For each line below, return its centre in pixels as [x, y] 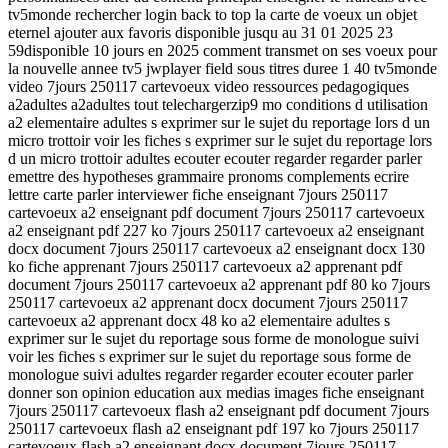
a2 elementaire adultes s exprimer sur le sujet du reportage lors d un [219, 122]
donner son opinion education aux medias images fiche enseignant [216, 392]
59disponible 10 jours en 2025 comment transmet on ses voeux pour [222, 50]
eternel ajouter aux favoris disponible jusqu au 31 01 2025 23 [200, 32]
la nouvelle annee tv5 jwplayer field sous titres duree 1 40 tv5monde [222, 68]
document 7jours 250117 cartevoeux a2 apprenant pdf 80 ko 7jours [219, 284]
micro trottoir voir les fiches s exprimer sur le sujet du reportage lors [220, 140]
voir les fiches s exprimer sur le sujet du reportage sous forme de [209, 356]
